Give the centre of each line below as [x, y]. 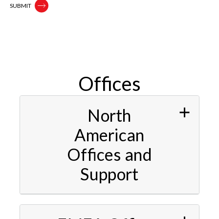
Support [109, 174]
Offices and [109, 154]
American [109, 134]
